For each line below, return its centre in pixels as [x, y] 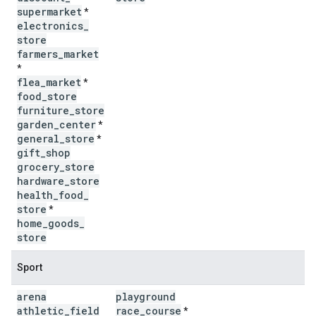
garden [35, 124]
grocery [38, 167]
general [38, 139]
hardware [41, 181]
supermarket [49, 12]
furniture [43, 110]
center [78, 124]
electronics [50, 26]
